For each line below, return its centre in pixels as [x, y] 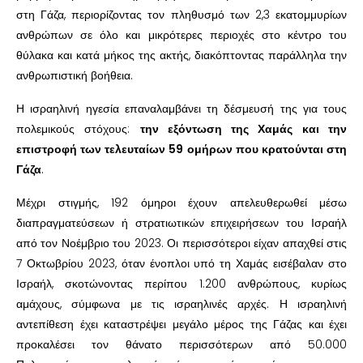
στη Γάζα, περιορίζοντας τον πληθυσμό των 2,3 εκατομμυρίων [181, 14]
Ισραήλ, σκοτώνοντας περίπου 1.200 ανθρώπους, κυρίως [181, 283]
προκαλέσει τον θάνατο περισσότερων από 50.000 [181, 344]
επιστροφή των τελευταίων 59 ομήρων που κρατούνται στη [181, 149]
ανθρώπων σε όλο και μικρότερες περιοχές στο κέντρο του [181, 34]
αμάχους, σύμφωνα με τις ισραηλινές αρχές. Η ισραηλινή [181, 303]
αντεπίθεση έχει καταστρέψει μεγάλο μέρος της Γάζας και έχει [181, 324]
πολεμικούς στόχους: [78, 128]
